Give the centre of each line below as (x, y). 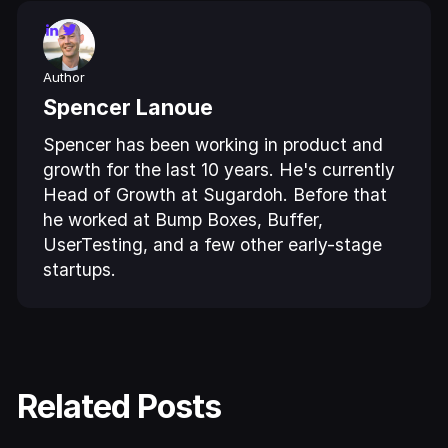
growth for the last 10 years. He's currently (219, 170)
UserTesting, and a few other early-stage (213, 245)
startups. (80, 270)
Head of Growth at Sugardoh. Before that (215, 195)
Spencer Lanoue (128, 107)
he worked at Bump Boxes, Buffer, (183, 220)
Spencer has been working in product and (213, 145)
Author (64, 76)
